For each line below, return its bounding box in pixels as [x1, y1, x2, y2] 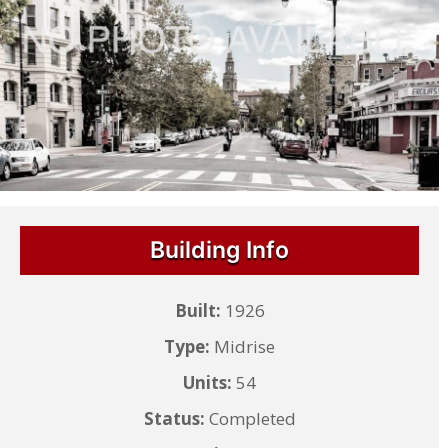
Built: [174, 298, 221, 322]
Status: [143, 406, 205, 430]
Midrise [210, 334, 276, 358]
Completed [204, 406, 296, 430]
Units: [183, 370, 233, 394]
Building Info [150, 235, 290, 264]
